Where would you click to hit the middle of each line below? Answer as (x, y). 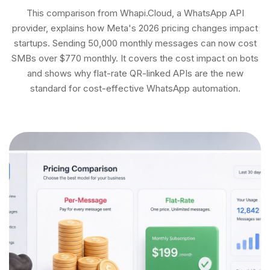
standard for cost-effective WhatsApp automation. (135, 89)
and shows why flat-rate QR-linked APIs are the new (135, 74)
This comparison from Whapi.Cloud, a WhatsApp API (135, 13)
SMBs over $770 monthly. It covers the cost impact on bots (135, 58)
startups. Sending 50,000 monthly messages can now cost (135, 43)
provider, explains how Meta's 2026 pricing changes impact (135, 28)
